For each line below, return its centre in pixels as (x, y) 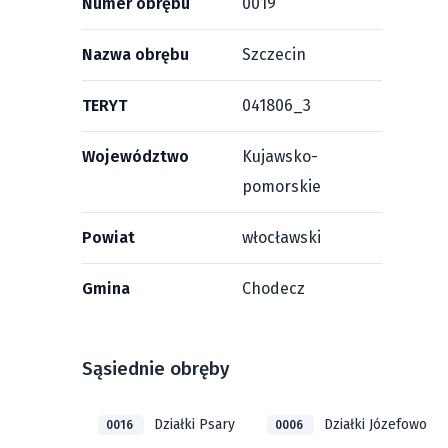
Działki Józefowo (375, 424)
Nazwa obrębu (135, 54)
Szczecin (274, 54)
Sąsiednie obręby (155, 369)
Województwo (135, 156)
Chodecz (273, 288)
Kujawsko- (280, 156)
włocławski (281, 237)
